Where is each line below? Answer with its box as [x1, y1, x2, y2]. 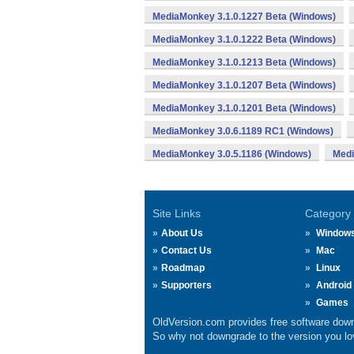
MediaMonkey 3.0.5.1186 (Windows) [153, 149, 311, 160]
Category [304, 207, 351, 220]
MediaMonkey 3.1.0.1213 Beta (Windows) [153, 57, 336, 68]
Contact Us [161, 245, 212, 256]
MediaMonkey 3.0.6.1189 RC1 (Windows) [153, 126, 333, 137]
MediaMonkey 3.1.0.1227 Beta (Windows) [153, 11, 336, 22]
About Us [161, 228, 203, 239]
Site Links [153, 207, 201, 220]
